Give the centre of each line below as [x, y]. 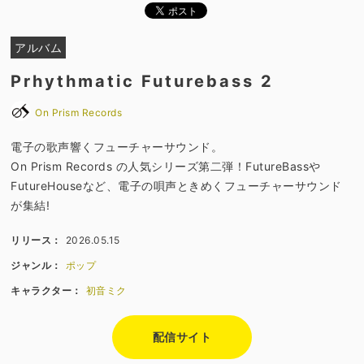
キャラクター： [46, 291]
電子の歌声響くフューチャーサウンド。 [117, 147]
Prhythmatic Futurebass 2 [143, 82]
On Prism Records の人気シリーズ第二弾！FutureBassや [166, 167]
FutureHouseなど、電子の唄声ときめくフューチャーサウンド [176, 186]
